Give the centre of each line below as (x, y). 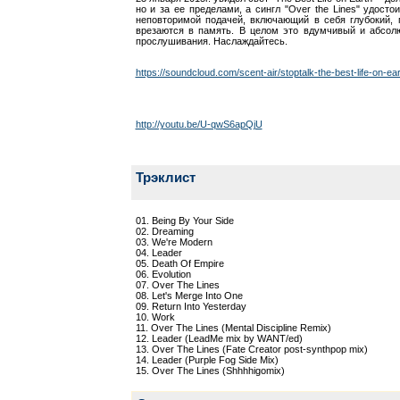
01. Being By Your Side (184, 221)
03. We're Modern (174, 242)
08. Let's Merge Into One (189, 296)
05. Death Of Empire (179, 263)
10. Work (155, 317)
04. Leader (158, 253)
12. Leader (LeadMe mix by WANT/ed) (219, 338)
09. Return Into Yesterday (191, 306)
